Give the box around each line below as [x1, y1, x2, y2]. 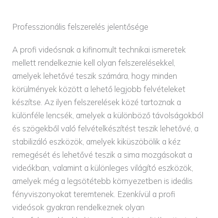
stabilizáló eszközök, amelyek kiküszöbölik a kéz [12, 136, 181, 146]
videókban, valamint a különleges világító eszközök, [12, 163, 194, 173]
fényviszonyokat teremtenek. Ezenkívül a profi [12, 189, 176, 199]
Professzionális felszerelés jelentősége [12, 21, 149, 32]
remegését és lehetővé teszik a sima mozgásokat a [12, 149, 193, 160]
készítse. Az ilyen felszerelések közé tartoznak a [12, 97, 182, 107]
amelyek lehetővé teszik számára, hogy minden [12, 71, 178, 81]
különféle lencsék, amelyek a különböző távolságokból [12, 110, 204, 120]
